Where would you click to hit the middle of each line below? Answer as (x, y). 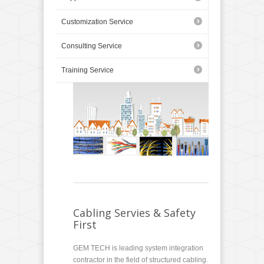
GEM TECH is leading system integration (138, 248)
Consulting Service (92, 46)
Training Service (88, 70)
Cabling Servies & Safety (134, 213)
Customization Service (97, 22)
